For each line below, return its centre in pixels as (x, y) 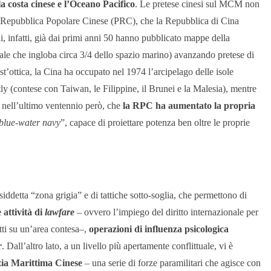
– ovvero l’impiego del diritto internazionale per (168, 212)
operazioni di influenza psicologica (159, 229)
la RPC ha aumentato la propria (189, 106)
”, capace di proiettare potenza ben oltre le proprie (155, 123)
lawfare (61, 212)
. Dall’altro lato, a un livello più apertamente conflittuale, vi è (117, 246)
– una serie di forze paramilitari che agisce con (171, 263)
